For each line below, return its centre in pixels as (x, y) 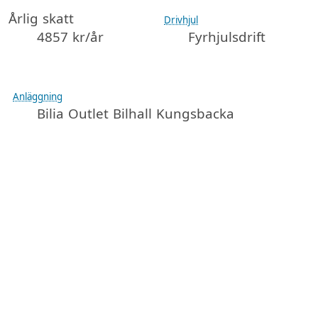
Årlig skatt (42, 18)
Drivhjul (181, 20)
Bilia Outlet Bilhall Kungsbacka (136, 113)
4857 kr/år (71, 37)
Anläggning (38, 96)
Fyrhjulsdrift (227, 37)
